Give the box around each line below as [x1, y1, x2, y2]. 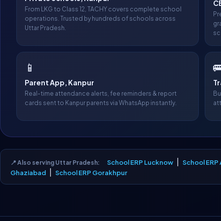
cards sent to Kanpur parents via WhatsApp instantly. [25, 99, 177, 107]
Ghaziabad [10, 169, 46, 177]
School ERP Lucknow [107, 158, 173, 166]
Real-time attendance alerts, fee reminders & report [25, 90, 177, 97]
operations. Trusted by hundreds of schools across [25, 15, 176, 22]
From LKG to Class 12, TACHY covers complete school [25, 5, 182, 13]
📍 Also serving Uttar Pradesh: [10, 159, 100, 166]
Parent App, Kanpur [25, 78, 94, 87]
